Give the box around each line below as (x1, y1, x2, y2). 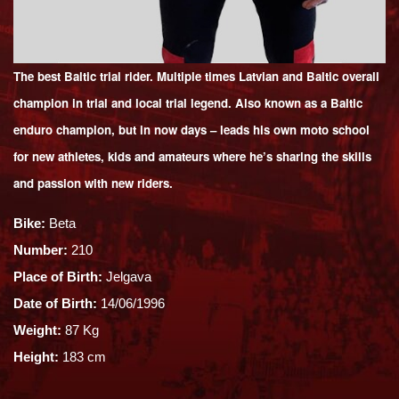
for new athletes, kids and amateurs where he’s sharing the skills (13, 148, 371, 166)
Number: (13, 242, 68, 258)
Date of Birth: (13, 296, 97, 312)
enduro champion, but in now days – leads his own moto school (13, 121, 370, 139)
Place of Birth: (13, 269, 102, 285)
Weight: (13, 322, 61, 338)
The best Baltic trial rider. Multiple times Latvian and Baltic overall (13, 68, 379, 85)
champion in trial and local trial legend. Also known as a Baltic (13, 94, 362, 112)
